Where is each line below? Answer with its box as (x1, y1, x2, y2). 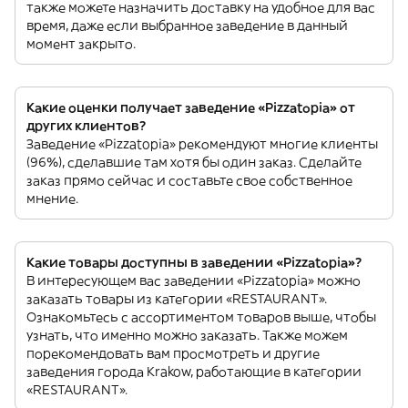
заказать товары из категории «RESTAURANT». (26, 291, 327, 307)
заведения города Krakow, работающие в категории (26, 363, 362, 380)
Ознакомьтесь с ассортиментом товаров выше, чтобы (26, 309, 376, 325)
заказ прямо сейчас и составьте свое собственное (26, 172, 352, 189)
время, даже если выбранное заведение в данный (26, 17, 348, 34)
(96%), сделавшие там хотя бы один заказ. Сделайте (26, 154, 362, 170)
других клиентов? (26, 117, 146, 134)
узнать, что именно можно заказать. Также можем (26, 327, 348, 343)
